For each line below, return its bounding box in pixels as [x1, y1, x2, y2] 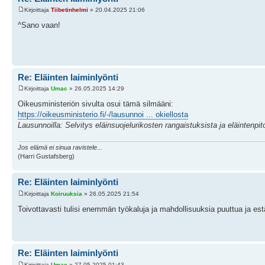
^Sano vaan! [18, 21, 60, 30]
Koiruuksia [51, 190, 82, 197]
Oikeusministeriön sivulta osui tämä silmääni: [18, 99, 173, 109]
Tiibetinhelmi [51, 7, 88, 14]
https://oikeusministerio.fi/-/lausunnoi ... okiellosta [18, 110, 188, 119]
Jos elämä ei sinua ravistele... [18, 144, 102, 151]
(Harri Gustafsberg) [18, 153, 75, 160]
